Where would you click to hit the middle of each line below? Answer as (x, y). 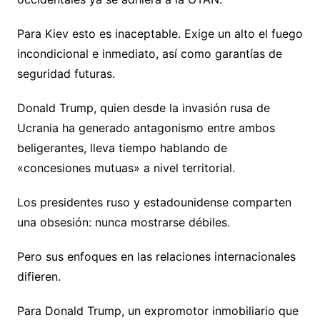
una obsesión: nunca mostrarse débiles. (123, 222)
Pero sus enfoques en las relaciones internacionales (156, 256)
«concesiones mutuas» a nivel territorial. (126, 167)
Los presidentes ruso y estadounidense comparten (154, 202)
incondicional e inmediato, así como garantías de (149, 53)
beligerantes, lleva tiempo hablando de (122, 147)
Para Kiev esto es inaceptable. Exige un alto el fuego (160, 33)
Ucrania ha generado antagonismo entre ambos (146, 127)
